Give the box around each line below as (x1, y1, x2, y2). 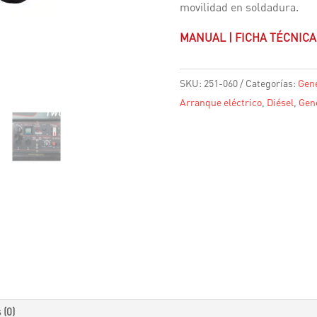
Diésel (266, 96, 294, 108)
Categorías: (245, 76, 296, 89)
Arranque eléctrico (179, 96, 262, 108)
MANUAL (179, 30, 226, 45)
